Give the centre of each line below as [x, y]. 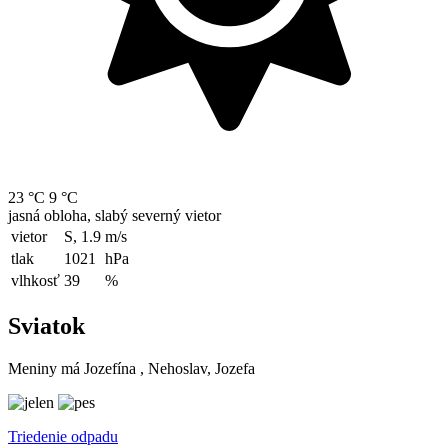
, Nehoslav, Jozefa [197, 368]
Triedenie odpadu [63, 436]
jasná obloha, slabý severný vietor [114, 215]
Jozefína [110, 368]
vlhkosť [35, 280]
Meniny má [46, 368]
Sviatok [46, 325]
